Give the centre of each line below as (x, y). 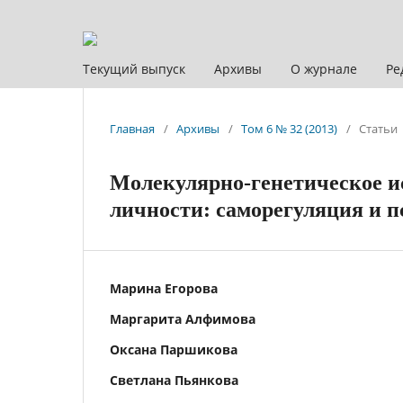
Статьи (378, 128)
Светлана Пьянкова (174, 380)
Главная (132, 128)
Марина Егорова (164, 288)
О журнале (324, 68)
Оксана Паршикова (174, 349)
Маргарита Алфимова (183, 318)
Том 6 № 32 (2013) (289, 128)
